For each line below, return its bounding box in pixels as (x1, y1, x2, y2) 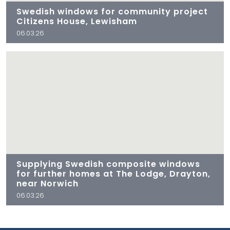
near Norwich (16, 177, 79, 189)
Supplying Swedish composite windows (16, 158, 200, 170)
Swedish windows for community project (16, 5, 208, 17)
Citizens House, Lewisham (16, 15, 137, 27)
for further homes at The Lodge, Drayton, (16, 167, 210, 180)
